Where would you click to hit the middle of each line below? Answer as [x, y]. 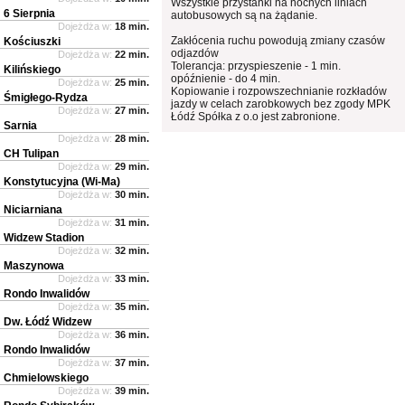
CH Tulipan [31, 153]
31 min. [132, 222]
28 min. [132, 138]
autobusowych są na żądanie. [245, 15]
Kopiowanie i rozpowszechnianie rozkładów [279, 91]
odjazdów [195, 53]
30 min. [132, 194]
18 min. [132, 26]
